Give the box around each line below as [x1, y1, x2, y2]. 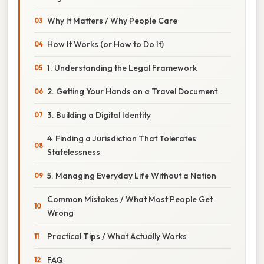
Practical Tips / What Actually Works [47, 230, 187, 242]
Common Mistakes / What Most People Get [47, 193, 213, 204]
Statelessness [47, 146, 100, 157]
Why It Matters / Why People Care [47, 15, 177, 26]
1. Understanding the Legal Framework [47, 62, 197, 73]
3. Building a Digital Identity [47, 109, 151, 120]
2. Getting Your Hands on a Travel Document [47, 85, 217, 97]
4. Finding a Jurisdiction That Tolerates [47, 133, 196, 144]
